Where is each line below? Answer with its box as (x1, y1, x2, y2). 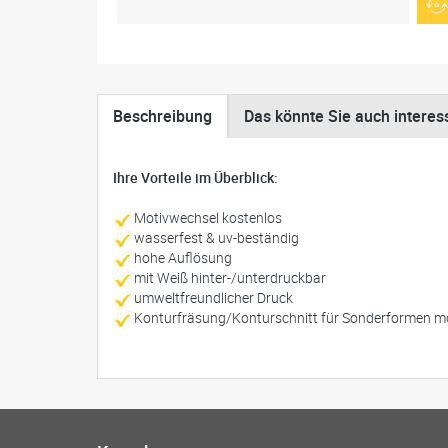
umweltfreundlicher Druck (131, 288, 293, 307)
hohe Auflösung (131, 248, 232, 267)
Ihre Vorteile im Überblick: (113, 168, 278, 187)
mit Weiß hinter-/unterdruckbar (131, 268, 326, 287)
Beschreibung (113, 105, 212, 127)
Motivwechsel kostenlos (131, 208, 282, 227)
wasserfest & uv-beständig (131, 228, 299, 247)
